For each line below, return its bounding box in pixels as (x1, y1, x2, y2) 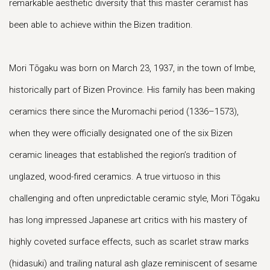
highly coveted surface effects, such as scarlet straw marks (9, 236, 249, 247)
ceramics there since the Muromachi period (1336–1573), (9, 106, 239, 117)
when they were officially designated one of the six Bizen (9, 128, 233, 139)
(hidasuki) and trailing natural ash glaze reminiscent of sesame (9, 258, 257, 269)
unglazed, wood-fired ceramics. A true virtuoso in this (9, 171, 221, 182)
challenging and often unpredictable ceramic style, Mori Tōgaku (9, 193, 260, 204)
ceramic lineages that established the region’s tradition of (9, 149, 236, 160)
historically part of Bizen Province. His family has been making (9, 84, 255, 95)
